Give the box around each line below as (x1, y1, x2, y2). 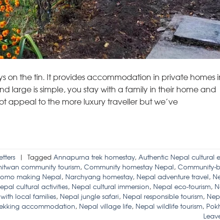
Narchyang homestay (65, 172, 133, 182)
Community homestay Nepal (84, 162, 174, 172)
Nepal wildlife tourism (136, 201, 202, 211)
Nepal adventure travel (137, 172, 209, 182)
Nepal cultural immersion (72, 182, 149, 192)
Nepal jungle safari (60, 192, 119, 201)
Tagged (27, 152, 54, 162)
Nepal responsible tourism (123, 192, 203, 201)
